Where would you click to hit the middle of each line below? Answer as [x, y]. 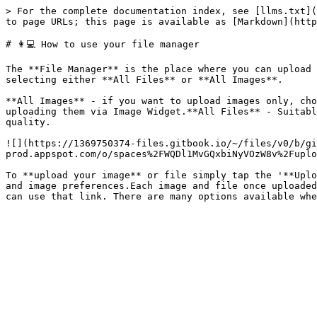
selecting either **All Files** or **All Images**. [144, 80]
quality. [28, 122]
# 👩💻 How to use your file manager [103, 44]
